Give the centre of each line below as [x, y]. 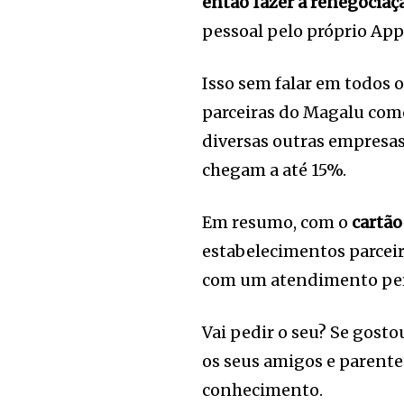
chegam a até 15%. [275, 170]
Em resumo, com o [277, 223]
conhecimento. [263, 390]
